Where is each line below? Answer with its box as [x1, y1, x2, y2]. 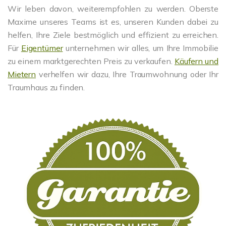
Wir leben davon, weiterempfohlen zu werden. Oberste [8, 4, 218, 14]
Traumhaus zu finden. [8, 82, 85, 93]
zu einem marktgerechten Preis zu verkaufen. [8, 56, 175, 67]
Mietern [8, 69, 36, 80]
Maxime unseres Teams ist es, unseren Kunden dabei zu [8, 17, 218, 27]
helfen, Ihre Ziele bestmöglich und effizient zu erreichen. [8, 30, 218, 40]
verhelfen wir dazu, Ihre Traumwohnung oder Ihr [36, 69, 218, 80]
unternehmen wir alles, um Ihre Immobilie [63, 43, 218, 53]
